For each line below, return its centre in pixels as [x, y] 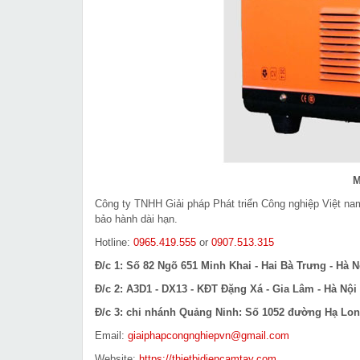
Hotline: [114, 242]
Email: [111, 335]
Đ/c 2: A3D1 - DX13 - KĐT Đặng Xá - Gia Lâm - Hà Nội [226, 288]
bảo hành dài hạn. [136, 219]
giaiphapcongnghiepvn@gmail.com [209, 335]
